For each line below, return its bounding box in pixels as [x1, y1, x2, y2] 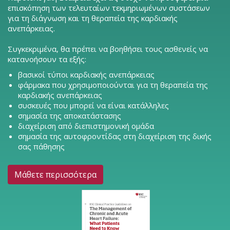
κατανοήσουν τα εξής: [8, 54, 86, 65]
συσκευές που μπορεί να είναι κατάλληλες [18, 100, 169, 111]
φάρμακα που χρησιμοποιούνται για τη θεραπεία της [18, 80, 208, 90]
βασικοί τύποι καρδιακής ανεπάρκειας [18, 69, 155, 80]
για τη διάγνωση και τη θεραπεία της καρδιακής [8, 13, 178, 24]
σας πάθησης [18, 141, 65, 152]
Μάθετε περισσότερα [14, 169, 97, 181]
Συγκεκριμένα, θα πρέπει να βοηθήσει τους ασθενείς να [8, 44, 208, 54]
